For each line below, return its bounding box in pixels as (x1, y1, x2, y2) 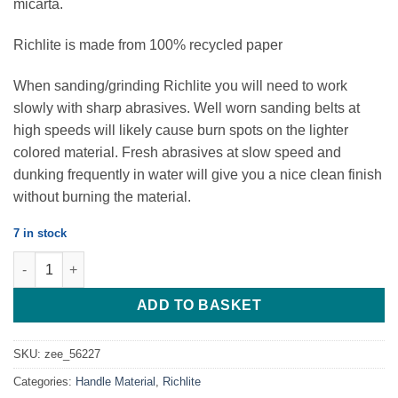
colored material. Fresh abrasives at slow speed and (13, 144, 341, 160)
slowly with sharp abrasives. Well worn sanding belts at (13, 99, 360, 115)
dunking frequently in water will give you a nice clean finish (13, 166, 382, 182)
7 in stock (13, 226, 67, 240)
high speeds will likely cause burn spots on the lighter (13, 122, 348, 138)
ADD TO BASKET (136, 297, 262, 313)
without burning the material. (13, 188, 191, 204)
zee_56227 (44, 347, 100, 362)
